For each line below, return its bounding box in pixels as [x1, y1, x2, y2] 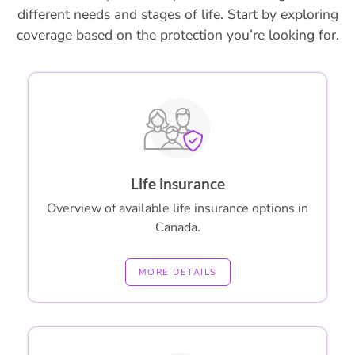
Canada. [155, 219, 200, 237]
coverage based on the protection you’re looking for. [16, 25, 339, 44]
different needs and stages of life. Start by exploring [17, 5, 338, 24]
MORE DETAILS [138, 265, 217, 278]
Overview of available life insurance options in [47, 200, 308, 218]
